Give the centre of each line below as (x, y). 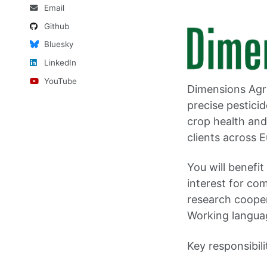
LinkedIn (60, 63)
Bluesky (59, 44)
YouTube (60, 81)
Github (56, 26)
